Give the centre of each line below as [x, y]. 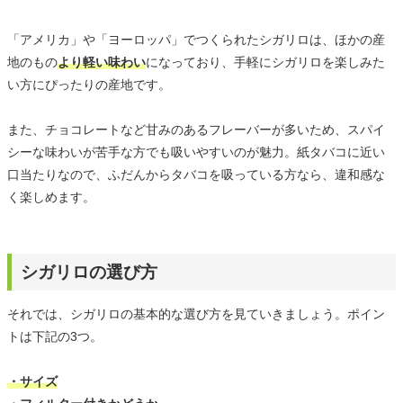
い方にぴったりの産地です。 [89, 85]
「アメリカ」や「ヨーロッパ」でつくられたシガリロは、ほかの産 [196, 40]
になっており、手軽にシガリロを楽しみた [265, 63]
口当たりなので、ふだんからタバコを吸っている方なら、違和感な [196, 175]
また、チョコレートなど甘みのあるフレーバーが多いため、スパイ [196, 130]
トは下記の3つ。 [55, 337]
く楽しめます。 [51, 197]
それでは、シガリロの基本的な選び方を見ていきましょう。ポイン [196, 314]
